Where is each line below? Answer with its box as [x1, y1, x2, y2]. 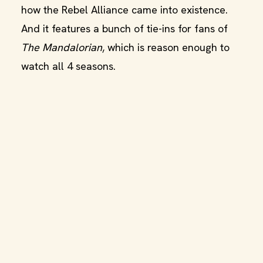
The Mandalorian [21, 41, 102, 54]
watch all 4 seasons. [21, 59, 116, 73]
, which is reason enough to [102, 41, 230, 54]
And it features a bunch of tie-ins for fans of [21, 22, 228, 35]
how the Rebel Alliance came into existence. [21, 3, 228, 16]
